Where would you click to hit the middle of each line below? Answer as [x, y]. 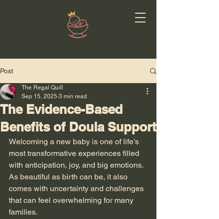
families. [23, 212]
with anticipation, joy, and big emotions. [77, 165]
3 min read [73, 96]
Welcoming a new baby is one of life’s [75, 142]
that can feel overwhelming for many [72, 200]
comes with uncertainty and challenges [77, 188]
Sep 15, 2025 [39, 96]
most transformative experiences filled [75, 153]
